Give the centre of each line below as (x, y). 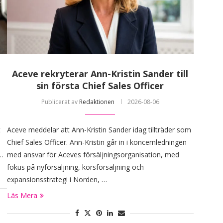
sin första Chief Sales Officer (100, 86)
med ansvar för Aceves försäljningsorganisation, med (93, 155)
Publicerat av (60, 102)
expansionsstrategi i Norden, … (57, 180)
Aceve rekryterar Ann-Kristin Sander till (100, 74)
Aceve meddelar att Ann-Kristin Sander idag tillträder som (99, 130)
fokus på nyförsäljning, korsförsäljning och (75, 167)
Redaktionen (97, 102)
